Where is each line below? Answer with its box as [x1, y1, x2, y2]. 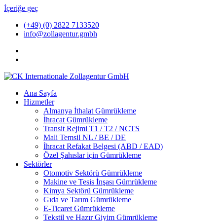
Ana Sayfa [24, 89, 57, 97]
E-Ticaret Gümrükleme [43, 204, 115, 213]
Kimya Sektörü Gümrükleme [43, 186, 134, 195]
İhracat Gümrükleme [43, 115, 108, 124]
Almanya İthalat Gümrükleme [43, 107, 136, 115]
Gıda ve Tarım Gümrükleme [43, 195, 131, 204]
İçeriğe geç [4, 4, 38, 12]
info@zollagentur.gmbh [24, 30, 97, 38]
